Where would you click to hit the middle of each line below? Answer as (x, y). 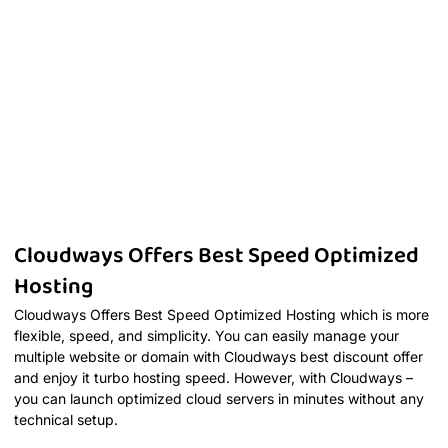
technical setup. (66, 419)
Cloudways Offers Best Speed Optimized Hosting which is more (221, 314)
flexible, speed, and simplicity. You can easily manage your (206, 335)
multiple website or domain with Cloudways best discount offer (218, 356)
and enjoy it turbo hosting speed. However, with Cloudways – (213, 377)
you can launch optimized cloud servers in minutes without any (219, 398)
